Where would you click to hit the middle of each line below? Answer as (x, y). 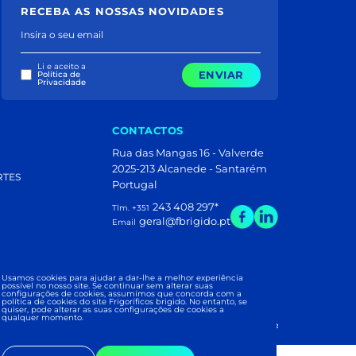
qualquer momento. (43, 317)
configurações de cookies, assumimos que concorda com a (122, 294)
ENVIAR (221, 75)
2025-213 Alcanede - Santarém (190, 168)
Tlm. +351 (131, 207)
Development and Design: (170, 323)
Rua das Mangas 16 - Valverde (188, 152)
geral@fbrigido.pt (185, 221)
